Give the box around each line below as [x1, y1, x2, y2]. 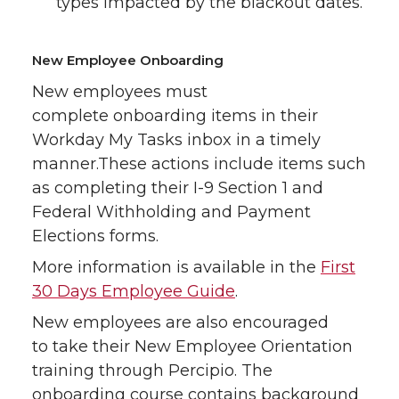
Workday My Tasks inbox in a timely [32, 130, 321, 151]
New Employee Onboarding [32, 52, 227, 69]
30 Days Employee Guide [32, 281, 235, 302]
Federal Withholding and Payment [32, 202, 311, 223]
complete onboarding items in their [32, 106, 318, 126]
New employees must [32, 82, 208, 102]
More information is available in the [32, 257, 321, 278]
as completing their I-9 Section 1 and [32, 178, 323, 199]
